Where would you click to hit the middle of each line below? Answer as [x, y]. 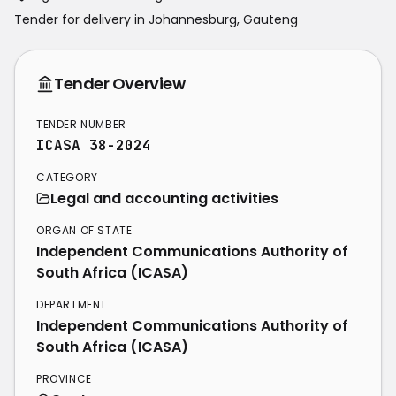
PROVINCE [64, 379]
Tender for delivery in [81, 19]
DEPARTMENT [72, 305]
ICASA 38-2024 [94, 145]
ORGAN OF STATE [84, 230]
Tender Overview [120, 84]
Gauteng [270, 19]
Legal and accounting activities [164, 198]
